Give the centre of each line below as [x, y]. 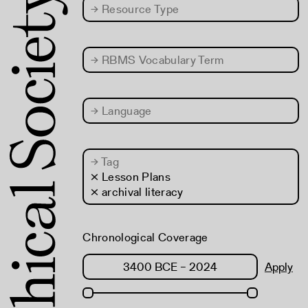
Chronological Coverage [145, 237]
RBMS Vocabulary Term [161, 60]
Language [125, 111]
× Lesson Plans [131, 177]
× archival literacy [137, 192]
